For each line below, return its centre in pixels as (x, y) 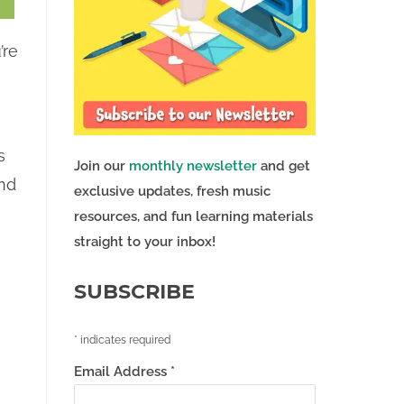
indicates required (124, 340)
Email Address (122, 372)
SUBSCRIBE (134, 292)
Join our (101, 166)
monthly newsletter (193, 166)
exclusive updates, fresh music (172, 192)
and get (283, 166)
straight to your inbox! (144, 242)
